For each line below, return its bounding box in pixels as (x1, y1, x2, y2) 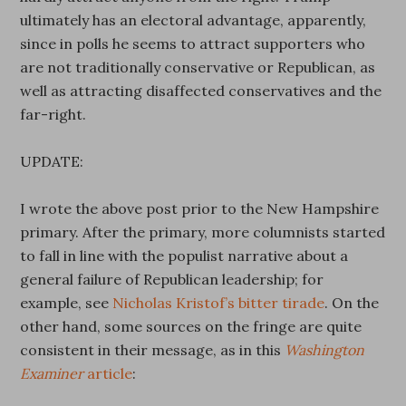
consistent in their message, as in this (20, 341, 285, 359)
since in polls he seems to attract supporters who (20, 34, 366, 53)
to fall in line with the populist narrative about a (20, 246, 349, 265)
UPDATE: (20, 152, 84, 170)
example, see (20, 294, 113, 312)
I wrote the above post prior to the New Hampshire (20, 199, 380, 217)
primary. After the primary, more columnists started (20, 223, 386, 241)
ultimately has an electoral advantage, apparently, (20, 11, 367, 29)
